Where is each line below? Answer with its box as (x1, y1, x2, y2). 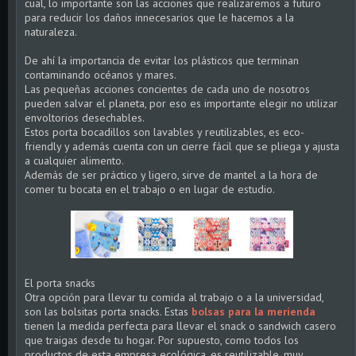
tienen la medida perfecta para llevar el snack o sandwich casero (25, 319, 336, 333)
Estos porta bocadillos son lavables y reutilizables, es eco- (25, 125, 304, 139)
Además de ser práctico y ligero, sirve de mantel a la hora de (25, 168, 318, 182)
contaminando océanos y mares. (25, 68, 176, 82)
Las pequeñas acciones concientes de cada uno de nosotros (25, 82, 310, 96)
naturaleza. (25, 25, 77, 39)
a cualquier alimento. (25, 153, 124, 168)
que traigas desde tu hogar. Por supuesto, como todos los (25, 333, 299, 347)
